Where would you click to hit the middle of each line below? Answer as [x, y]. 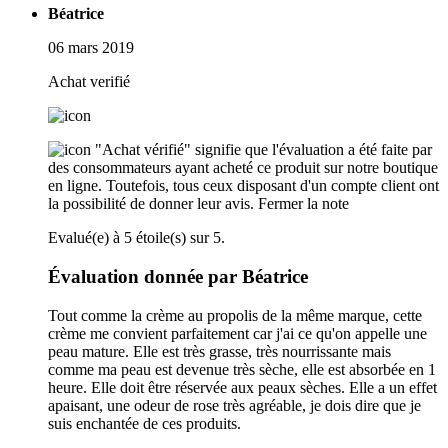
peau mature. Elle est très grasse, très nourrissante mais [219, 351]
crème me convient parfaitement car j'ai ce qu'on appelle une [237, 333]
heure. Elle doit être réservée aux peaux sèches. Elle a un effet [242, 387]
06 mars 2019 [91, 48]
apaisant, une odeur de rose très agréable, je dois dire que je [234, 405]
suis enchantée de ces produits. [144, 423]
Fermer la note [303, 204]
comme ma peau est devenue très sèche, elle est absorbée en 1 [242, 369]
